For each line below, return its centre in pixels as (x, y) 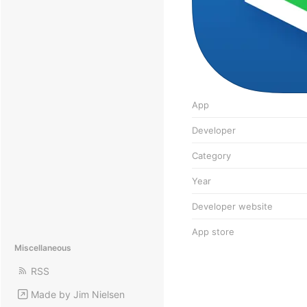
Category (211, 155)
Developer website (232, 206)
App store (213, 231)
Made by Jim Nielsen (78, 294)
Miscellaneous (43, 248)
